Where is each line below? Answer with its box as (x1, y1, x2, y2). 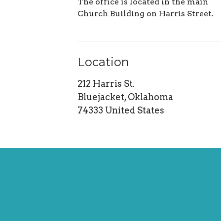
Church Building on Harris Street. (77, 9, 214, 19)
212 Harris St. (77, 78, 135, 89)
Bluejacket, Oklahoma (77, 91, 174, 102)
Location (77, 55, 130, 70)
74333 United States (77, 105, 165, 115)
